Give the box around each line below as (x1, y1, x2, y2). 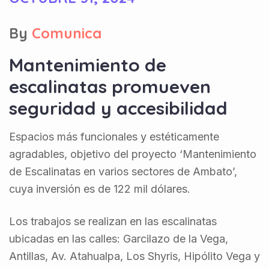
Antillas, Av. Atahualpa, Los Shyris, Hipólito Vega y (9, 250, 260, 262)
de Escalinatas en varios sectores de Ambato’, (9, 165, 237, 178)
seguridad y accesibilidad (9, 97, 228, 119)
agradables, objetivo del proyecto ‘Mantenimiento (9, 148, 256, 160)
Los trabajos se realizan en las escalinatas (9, 215, 217, 228)
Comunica (32, 24, 101, 42)
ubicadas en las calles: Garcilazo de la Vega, (9, 232, 228, 245)
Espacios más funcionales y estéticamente (9, 130, 219, 143)
